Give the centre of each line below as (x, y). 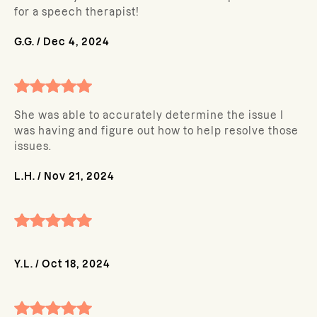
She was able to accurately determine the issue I (149, 115)
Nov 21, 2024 (79, 176)
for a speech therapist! (77, 12)
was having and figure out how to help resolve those (156, 131)
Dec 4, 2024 (76, 42)
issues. (33, 146)
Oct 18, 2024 (76, 264)
